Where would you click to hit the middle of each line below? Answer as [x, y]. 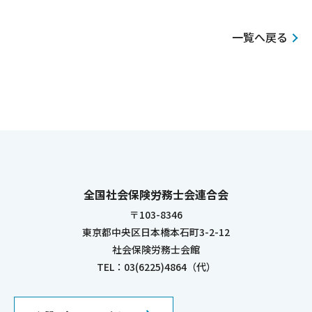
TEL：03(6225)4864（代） [156, 267]
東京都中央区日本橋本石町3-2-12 [156, 232]
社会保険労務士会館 [156, 250]
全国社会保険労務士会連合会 [156, 195]
